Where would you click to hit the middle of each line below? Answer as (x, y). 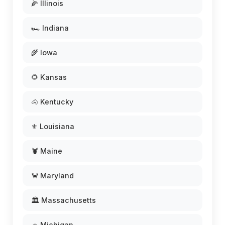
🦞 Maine (47, 151)
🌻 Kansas (49, 77)
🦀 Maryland (52, 176)
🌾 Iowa (44, 53)
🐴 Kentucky (52, 102)
